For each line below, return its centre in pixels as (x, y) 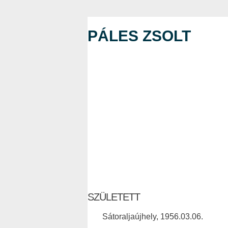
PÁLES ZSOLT (139, 36)
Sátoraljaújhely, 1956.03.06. (153, 216)
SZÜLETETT (114, 197)
